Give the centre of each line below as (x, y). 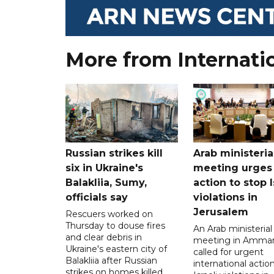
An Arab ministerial (232, 228)
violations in (225, 197)
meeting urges (232, 168)
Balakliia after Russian (111, 260)
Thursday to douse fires (115, 225)
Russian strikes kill (114, 153)
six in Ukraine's (104, 168)
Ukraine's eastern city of (116, 249)
